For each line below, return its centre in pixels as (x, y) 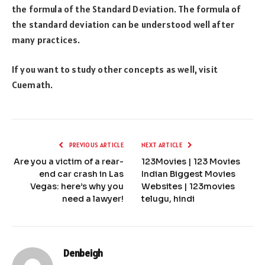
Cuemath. (33, 85)
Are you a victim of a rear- (69, 162)
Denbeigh (83, 253)
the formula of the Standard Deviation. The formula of (127, 9)
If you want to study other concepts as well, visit (115, 70)
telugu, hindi (168, 199)
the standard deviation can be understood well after (123, 24)
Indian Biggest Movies (188, 174)
